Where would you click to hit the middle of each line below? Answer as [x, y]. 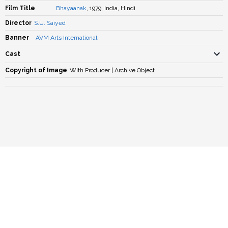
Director [18, 23]
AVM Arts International [66, 38]
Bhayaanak [71, 8]
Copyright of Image [36, 70]
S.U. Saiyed [50, 23]
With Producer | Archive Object [112, 70]
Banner [17, 38]
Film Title [20, 8]
